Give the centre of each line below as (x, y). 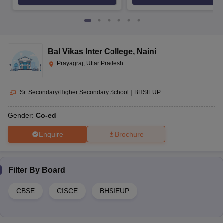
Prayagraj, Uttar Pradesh (90, 63)
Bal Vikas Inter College (90, 52)
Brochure (129, 135)
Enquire (51, 134)
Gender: (22, 116)
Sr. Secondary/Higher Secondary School (74, 92)
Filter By (25, 170)
